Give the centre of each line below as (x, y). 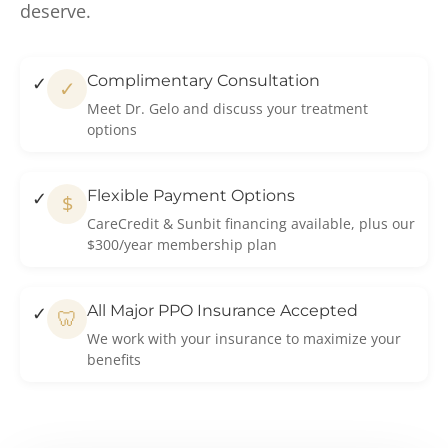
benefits (114, 359)
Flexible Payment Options (191, 195)
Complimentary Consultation (203, 80)
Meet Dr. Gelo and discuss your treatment (227, 108)
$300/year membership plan (182, 244)
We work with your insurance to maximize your (244, 338)
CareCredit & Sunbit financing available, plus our (251, 223)
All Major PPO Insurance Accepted (222, 310)
